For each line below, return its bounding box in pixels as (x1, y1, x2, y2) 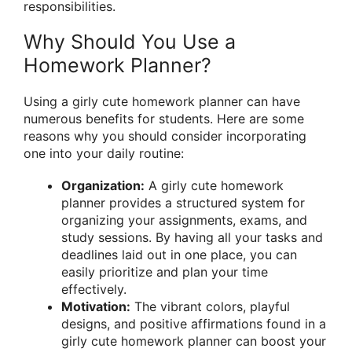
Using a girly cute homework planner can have (24, 93, 300, 109)
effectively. (61, 281, 126, 298)
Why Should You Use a (24, 29, 236, 53)
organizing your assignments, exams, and (61, 212, 307, 229)
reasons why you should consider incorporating (24, 127, 306, 144)
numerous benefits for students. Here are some (24, 110, 304, 126)
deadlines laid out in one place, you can (61, 247, 297, 263)
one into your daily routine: (24, 145, 184, 161)
